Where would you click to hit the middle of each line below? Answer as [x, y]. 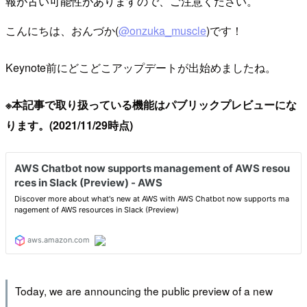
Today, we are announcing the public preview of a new [144, 290]
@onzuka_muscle [162, 30]
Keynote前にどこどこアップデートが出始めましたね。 [141, 67]
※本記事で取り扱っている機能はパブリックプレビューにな [151, 104]
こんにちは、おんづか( [62, 30]
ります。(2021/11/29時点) [69, 125]
